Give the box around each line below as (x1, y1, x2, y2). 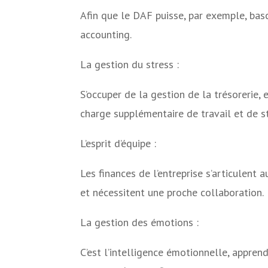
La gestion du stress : (80, 57, 179, 72)
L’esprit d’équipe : (80, 136, 157, 151)
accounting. (80, 28, 132, 42)
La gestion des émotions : (80, 215, 199, 230)
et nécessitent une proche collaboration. (80, 185, 264, 200)
